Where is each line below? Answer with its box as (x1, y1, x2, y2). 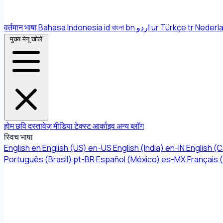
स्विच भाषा (4, 131, 33, 142)
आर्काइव (93, 120, 116, 131)
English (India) (113, 142, 164, 153)
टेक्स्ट (74, 120, 93, 131)
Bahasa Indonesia (38, 22, 103, 33)
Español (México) (96, 154, 160, 165)
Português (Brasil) (4, 154, 72, 165)
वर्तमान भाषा (4, 22, 37, 33)
